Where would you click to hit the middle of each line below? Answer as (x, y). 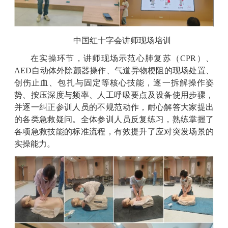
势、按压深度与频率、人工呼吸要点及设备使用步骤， (114, 95)
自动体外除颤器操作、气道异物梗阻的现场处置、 (123, 70)
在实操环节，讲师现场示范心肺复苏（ (106, 58)
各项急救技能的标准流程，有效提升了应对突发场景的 (114, 131)
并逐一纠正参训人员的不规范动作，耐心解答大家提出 (114, 107)
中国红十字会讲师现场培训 (122, 40)
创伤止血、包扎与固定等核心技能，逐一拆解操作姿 (114, 82)
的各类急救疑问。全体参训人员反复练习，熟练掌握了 (114, 119)
